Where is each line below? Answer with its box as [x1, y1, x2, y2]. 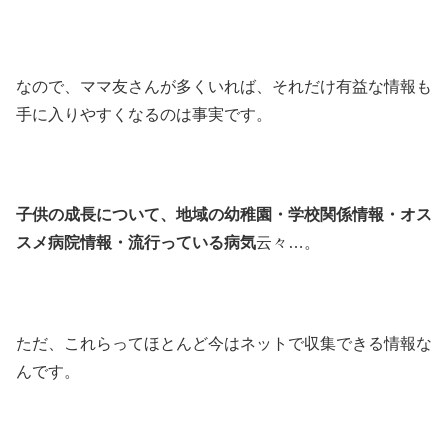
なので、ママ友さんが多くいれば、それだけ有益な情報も [16, 77, 432, 95]
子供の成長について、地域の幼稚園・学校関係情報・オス [16, 206, 432, 224]
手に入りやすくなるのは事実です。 [16, 105, 272, 123]
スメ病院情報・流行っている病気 [16, 234, 256, 252]
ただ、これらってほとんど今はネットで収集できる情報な [16, 335, 432, 353]
